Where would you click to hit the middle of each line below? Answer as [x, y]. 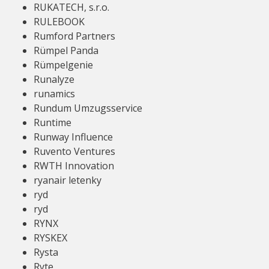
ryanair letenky [68, 180]
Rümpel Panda [66, 50]
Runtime [53, 122]
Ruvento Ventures [74, 151]
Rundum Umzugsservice [88, 108]
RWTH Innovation [74, 166]
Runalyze [54, 79]
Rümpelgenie [63, 65]
